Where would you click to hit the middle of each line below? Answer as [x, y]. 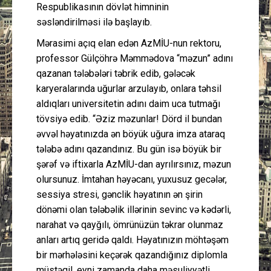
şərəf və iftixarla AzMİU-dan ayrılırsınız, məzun [134, 164]
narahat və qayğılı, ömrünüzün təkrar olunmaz [130, 224]
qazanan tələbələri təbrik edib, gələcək [116, 73]
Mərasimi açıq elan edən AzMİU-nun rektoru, [129, 43]
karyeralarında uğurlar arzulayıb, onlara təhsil [129, 88]
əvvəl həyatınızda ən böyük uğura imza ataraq [131, 134]
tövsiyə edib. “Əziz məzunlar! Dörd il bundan [129, 119]
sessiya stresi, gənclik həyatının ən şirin [119, 194]
